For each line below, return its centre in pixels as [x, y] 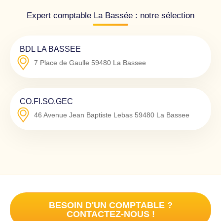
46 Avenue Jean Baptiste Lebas [83, 115]
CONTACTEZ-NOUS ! [110, 214]
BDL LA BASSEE [50, 49]
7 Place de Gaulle [62, 62]
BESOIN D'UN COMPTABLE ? [110, 205]
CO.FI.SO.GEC [46, 101]
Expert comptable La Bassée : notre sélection [110, 15]
